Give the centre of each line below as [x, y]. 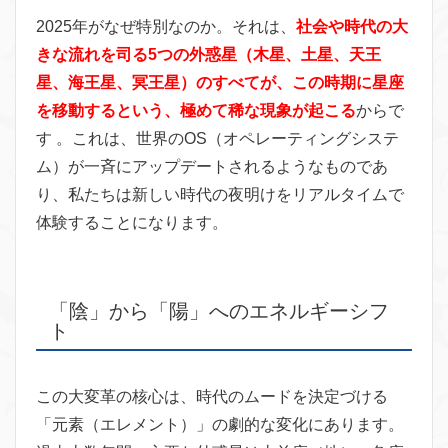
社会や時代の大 [352, 26]
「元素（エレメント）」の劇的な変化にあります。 [220, 424]
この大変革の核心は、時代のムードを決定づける [212, 396]
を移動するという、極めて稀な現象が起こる [196, 110]
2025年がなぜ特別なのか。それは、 [166, 26]
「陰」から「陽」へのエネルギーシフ [219, 310]
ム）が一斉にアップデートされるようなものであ [212, 166]
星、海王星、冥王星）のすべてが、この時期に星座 [220, 82]
